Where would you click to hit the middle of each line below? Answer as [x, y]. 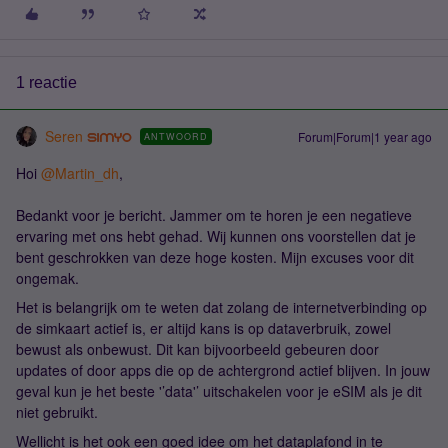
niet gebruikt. [57, 412]
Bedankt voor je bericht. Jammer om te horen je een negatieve [214, 215]
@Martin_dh [80, 173]
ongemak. [47, 278]
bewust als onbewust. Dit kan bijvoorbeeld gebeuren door [197, 349]
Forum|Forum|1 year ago [365, 136]
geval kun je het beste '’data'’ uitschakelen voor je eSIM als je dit [219, 391]
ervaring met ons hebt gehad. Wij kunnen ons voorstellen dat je [216, 236]
